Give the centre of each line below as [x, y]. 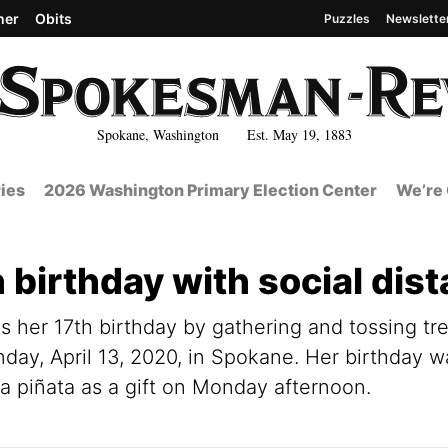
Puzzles [347, 18]
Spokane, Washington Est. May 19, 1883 [224, 134]
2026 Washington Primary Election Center [210, 190]
